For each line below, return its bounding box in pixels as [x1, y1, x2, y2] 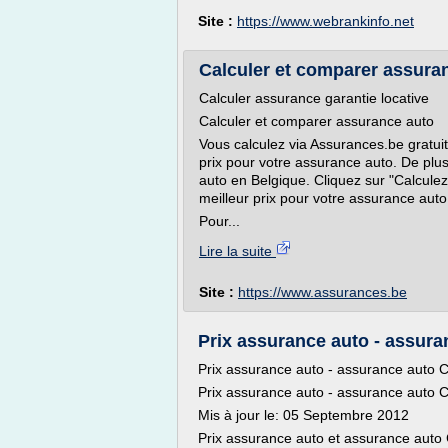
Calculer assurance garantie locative [199, 90, 433, 106]
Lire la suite [199, 243, 276, 259]
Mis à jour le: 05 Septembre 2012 [198, 407, 409, 423]
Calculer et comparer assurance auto [199, 113, 434, 129]
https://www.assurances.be [238, 284, 407, 300]
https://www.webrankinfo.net [237, 13, 414, 29]
